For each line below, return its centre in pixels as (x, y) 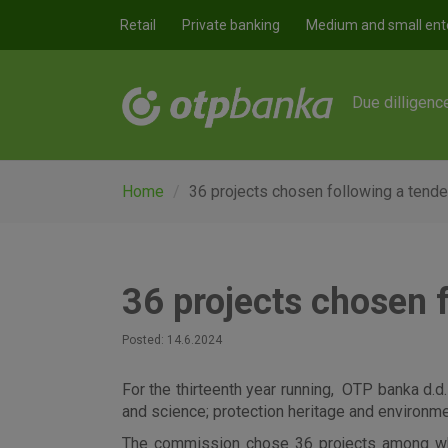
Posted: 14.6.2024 (172, 340)
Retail (138, 25)
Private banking (231, 25)
